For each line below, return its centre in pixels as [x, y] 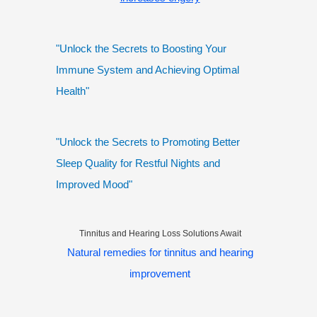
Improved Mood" [94, 185]
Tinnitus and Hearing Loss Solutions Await [160, 234]
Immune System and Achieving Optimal [148, 70]
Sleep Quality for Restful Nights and [138, 163]
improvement [160, 274]
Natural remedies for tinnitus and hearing [160, 253]
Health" [73, 91]
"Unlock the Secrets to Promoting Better [148, 142]
